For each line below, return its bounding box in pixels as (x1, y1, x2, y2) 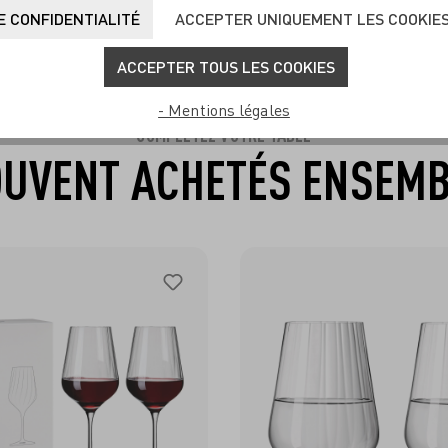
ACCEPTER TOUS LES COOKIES (117, 57, 335, 76)
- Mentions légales (158, 100, 290, 121)
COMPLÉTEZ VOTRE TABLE (136, 122, 312, 146)
